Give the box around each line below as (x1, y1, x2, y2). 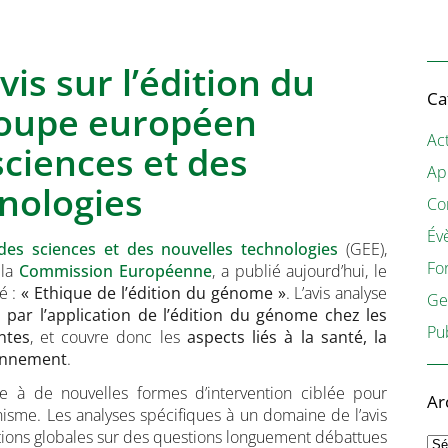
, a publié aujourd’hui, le (212, 260, 388, 282)
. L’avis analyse (285, 282, 388, 304)
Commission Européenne (19, 260, 213, 282)
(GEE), (338, 238, 388, 260)
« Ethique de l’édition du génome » (21, 282, 286, 304)
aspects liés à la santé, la (186, 326, 388, 348)
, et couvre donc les (29, 326, 187, 348)
